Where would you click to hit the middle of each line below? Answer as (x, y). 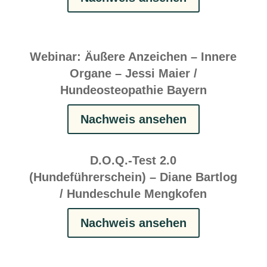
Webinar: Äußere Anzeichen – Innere (133, 56)
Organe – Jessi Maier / (133, 73)
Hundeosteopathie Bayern (133, 90)
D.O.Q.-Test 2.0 (133, 160)
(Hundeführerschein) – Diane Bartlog (133, 177)
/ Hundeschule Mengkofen (133, 193)
